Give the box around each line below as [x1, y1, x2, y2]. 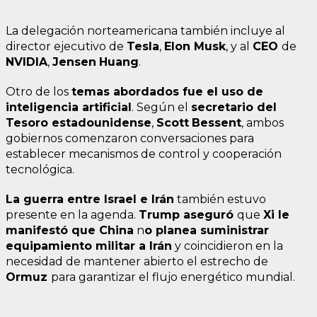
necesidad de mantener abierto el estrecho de [6, 255, 268, 269]
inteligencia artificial [6, 100, 132, 115]
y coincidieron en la [172, 239, 283, 253]
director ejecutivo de [6, 40, 127, 54]
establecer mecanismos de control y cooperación [6, 147, 282, 161]
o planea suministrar [144, 224, 269, 238]
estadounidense [52, 116, 151, 130]
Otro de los [6, 85, 71, 99]
